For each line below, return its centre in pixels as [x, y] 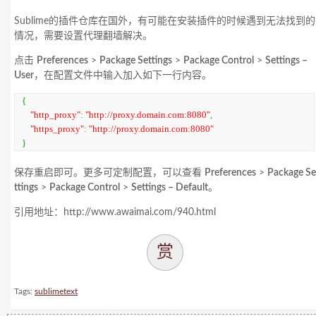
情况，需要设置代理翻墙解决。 [83, 36]
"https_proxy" [57, 128]
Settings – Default [170, 187]
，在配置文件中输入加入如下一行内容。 [123, 75]
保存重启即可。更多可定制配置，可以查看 [109, 172]
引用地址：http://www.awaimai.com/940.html [115, 212]
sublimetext [56, 291]
